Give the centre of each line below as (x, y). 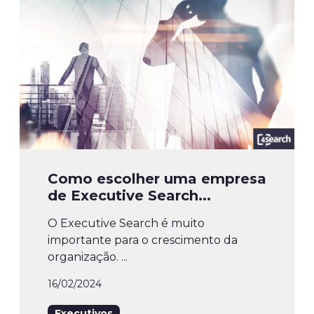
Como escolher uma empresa (157, 179)
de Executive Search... (129, 196)
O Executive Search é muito (126, 224)
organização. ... (88, 257)
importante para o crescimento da (143, 240)
